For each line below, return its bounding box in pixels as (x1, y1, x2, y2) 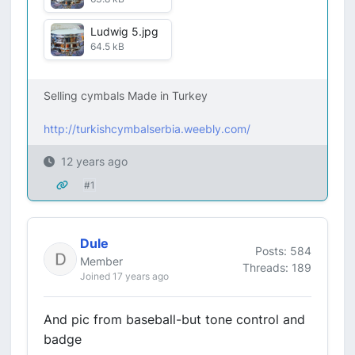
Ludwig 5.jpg (90, 25, 158, 38)
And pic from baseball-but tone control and (44, 311, 305, 327)
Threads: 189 (242, 260, 311, 274)
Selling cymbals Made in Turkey (44, 89, 208, 102)
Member (80, 254, 123, 268)
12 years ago (61, 155, 128, 168)
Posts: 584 (255, 243, 311, 258)
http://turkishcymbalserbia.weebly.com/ (44, 122, 250, 136)
